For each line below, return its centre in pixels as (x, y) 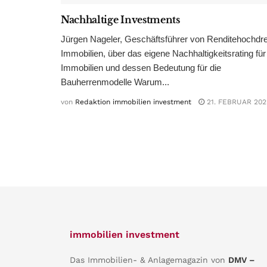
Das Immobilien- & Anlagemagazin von (149, 260)
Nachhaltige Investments (120, 19)
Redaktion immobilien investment (133, 102)
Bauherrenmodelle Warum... (115, 82)
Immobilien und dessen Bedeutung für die (141, 67)
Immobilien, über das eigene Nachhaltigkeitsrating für (163, 53)
